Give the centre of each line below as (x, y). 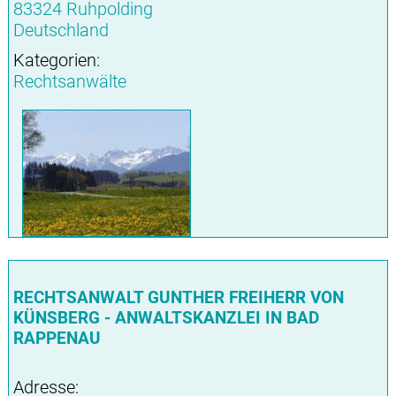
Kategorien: (56, 61)
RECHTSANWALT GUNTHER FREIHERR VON (178, 298)
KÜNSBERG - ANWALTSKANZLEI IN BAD (166, 318)
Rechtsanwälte (69, 82)
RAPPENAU (57, 339)
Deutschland (61, 30)
